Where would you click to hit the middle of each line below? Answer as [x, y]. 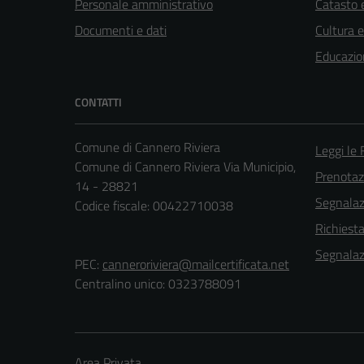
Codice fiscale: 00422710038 [154, 205]
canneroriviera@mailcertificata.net [196, 264]
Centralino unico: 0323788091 [158, 283]
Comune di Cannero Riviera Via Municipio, [185, 166]
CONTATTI [98, 102]
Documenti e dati [121, 30]
